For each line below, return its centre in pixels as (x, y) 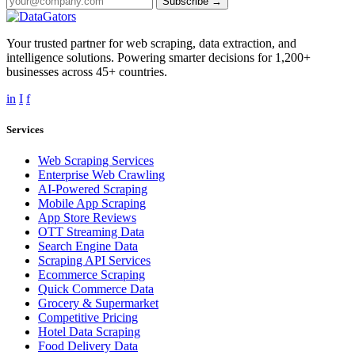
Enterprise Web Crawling (101, 175)
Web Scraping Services (96, 161)
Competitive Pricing (88, 318)
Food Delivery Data (88, 346)
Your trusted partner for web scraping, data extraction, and (151, 43)
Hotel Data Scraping (89, 332)
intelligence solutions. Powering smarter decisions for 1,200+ (158, 57)
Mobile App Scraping (92, 204)
